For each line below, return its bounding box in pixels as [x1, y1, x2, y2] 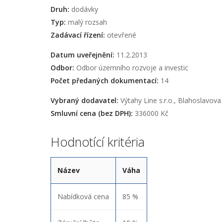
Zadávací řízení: [51, 30, 105, 40]
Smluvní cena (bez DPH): [51, 108, 133, 118]
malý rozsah [66, 17, 107, 27]
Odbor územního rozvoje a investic [74, 62, 188, 72]
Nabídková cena [57, 192, 109, 202]
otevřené [105, 30, 136, 40]
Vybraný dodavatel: [51, 95, 118, 105]
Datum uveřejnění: [51, 50, 114, 59]
